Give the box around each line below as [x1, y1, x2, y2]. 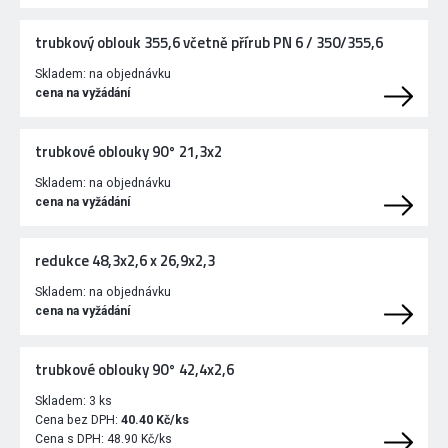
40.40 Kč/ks [121, 413, 189, 428]
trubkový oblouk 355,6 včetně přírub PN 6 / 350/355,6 [35, 31, 383, 55]
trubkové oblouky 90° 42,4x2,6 [35, 358, 234, 382]
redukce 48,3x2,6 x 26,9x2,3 [35, 249, 215, 273]
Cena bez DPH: [35, 413, 121, 428]
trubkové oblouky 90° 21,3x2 [35, 140, 222, 164]
